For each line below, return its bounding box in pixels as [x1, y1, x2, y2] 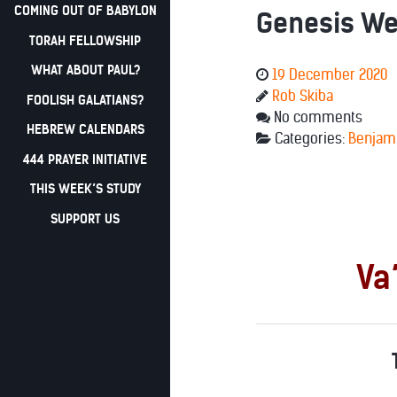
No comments [274, 109, 362, 126]
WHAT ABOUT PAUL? [30, 62, 140, 79]
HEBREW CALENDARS [26, 121, 144, 138]
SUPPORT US [51, 210, 120, 227]
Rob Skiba [272, 88, 333, 105]
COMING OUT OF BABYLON [13, 3, 157, 19]
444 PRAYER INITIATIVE [23, 151, 147, 167]
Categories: [275, 130, 348, 147]
